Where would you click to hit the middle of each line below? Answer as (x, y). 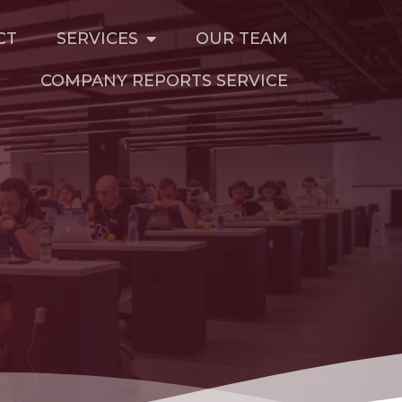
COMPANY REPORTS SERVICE (164, 81)
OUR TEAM (242, 39)
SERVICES (97, 39)
